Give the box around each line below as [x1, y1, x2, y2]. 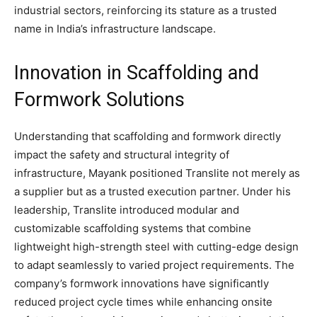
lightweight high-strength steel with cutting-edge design [14, 239, 299, 253]
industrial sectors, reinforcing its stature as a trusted [14, 3, 277, 17]
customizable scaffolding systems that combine [14, 221, 251, 235]
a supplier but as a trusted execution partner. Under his [14, 184, 291, 198]
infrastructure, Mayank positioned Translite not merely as [14, 166, 300, 180]
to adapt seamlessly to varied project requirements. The [14, 258, 294, 272]
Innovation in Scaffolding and [14, 61, 259, 84]
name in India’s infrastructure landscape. [14, 21, 216, 35]
